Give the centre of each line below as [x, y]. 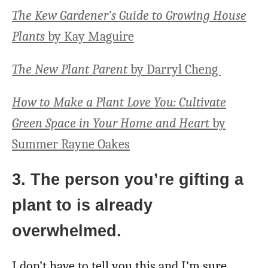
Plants [28, 37]
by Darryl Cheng [174, 70]
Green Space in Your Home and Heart [111, 124]
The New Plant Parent [70, 70]
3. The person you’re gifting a [128, 180]
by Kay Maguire [89, 37]
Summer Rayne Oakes [71, 144]
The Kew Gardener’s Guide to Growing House [129, 16]
